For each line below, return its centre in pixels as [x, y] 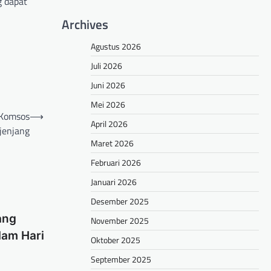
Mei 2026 [108, 105]
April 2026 [109, 124]
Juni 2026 [108, 85]
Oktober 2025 [116, 240]
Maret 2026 [112, 143]
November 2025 [120, 221]
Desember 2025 [120, 201]
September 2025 [121, 260]
